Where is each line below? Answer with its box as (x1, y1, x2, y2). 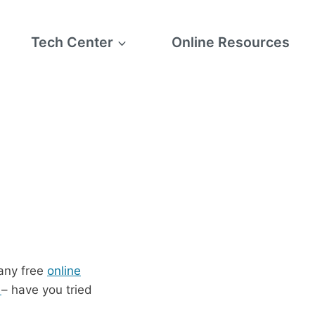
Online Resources (172, 33, 290, 51)
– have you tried (1, 282, 92, 297)
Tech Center (30, 33, 113, 51)
